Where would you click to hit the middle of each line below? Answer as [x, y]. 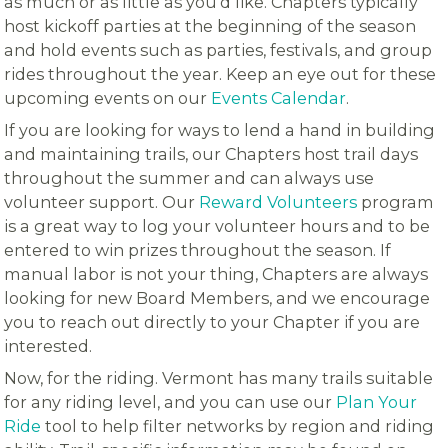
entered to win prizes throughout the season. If [198, 250]
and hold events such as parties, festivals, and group [218, 50]
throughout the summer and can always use [189, 178]
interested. [50, 346]
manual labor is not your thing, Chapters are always [216, 274]
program [396, 202]
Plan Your [377, 402]
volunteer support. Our [102, 202]
